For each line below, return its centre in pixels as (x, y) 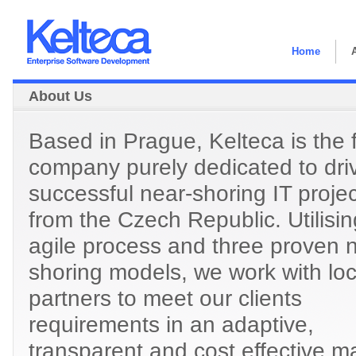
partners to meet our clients (165, 298)
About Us (60, 96)
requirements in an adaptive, (171, 324)
